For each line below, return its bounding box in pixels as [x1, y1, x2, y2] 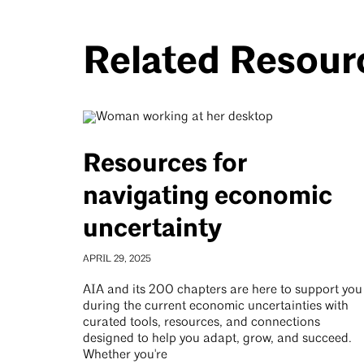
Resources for [83, 148, 247, 180]
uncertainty [83, 213, 222, 245]
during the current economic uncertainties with [83, 300, 349, 313]
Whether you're [83, 349, 167, 362]
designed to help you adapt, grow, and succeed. [83, 332, 352, 345]
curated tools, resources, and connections [83, 316, 320, 329]
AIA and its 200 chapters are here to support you [83, 284, 362, 297]
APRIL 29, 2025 [83, 254, 151, 264]
